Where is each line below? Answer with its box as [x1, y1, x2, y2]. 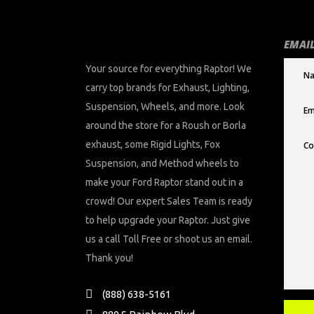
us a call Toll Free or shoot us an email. [86, 233, 252, 245]
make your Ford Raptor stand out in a [86, 177, 243, 188]
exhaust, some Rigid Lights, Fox [86, 139, 220, 150]
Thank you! [86, 252, 133, 264]
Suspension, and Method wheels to [86, 158, 239, 169]
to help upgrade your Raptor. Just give [86, 214, 250, 226]
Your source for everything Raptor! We [86, 63, 252, 74]
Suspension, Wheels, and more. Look [86, 101, 245, 112]
